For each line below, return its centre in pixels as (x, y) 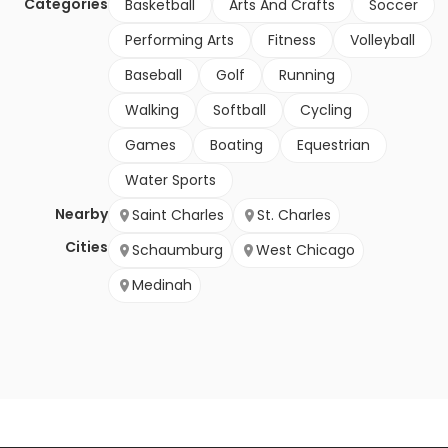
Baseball (153, 75)
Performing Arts (179, 40)
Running (307, 75)
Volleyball (382, 40)
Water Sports (170, 180)
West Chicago (305, 250)
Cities (86, 247)
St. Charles (294, 215)
